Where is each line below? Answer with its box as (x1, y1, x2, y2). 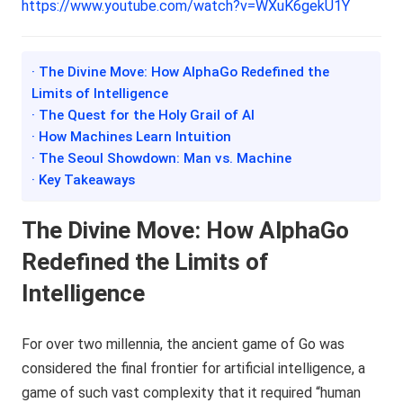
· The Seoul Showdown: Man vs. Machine (31, 150, 292, 166)
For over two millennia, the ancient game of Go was (22, 336, 345, 353)
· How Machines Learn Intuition (31, 129, 232, 145)
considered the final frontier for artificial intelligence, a (22, 360, 366, 377)
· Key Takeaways (31, 172, 136, 188)
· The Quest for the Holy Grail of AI (31, 107, 255, 123)
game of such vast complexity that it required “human (22, 384, 362, 401)
